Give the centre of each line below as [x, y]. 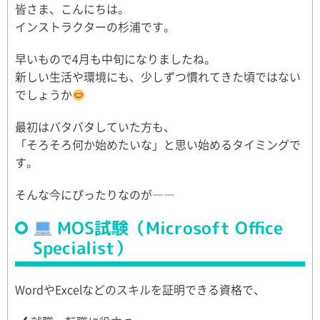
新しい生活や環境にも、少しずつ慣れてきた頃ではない [158, 76]
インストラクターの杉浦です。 [95, 26]
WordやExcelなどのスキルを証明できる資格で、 [140, 289]
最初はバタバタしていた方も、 [95, 126]
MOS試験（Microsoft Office [168, 228]
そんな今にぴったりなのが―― [95, 194]
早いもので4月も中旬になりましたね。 [115, 59]
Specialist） [82, 248]
